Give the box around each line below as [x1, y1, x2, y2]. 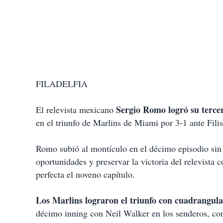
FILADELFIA [36, 78, 88, 90]
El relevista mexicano [36, 104, 116, 116]
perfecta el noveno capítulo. [36, 168, 135, 181]
